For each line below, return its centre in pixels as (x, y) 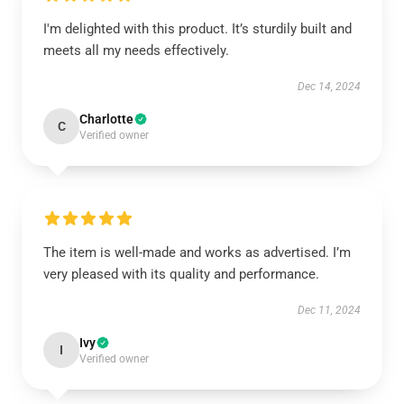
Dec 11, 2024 (329, 310)
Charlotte (106, 119)
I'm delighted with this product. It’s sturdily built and (197, 29)
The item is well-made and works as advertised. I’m (197, 252)
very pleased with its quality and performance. (181, 274)
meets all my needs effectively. (136, 50)
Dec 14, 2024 (329, 87)
